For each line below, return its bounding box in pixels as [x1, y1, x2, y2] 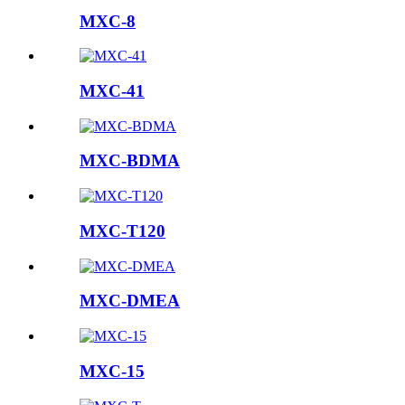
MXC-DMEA [80, 291, 180, 311]
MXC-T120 [80, 221, 165, 240]
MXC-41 [80, 81, 145, 101]
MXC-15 [80, 361, 145, 381]
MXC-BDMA [80, 151, 180, 171]
